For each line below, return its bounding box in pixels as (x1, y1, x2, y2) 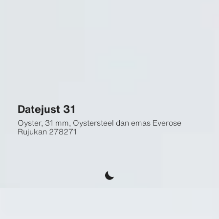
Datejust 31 (17, 101, 75, 117)
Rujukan (17, 126, 47, 137)
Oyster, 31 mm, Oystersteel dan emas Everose (17, 117, 181, 129)
